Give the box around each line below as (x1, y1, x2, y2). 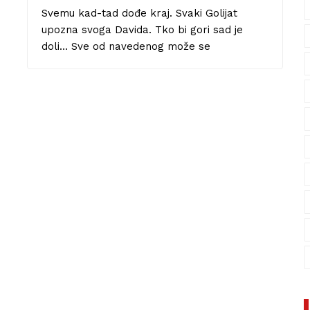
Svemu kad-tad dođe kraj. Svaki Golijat (42, 6, 237, 19)
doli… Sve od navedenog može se (42, 39, 210, 53)
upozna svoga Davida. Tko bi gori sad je (42, 23, 243, 36)
